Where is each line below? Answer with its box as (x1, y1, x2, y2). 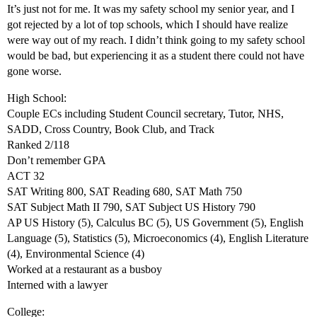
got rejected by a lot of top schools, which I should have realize (7, 18, 288, 31)
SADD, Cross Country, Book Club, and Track (7, 123, 214, 136)
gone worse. (7, 65, 62, 78)
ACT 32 (7, 170, 45, 183)
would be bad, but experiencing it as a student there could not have (7, 50, 304, 62)
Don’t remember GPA (7, 154, 106, 167)
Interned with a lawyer (7, 279, 108, 292)
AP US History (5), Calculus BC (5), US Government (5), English (7, 217, 304, 229)
